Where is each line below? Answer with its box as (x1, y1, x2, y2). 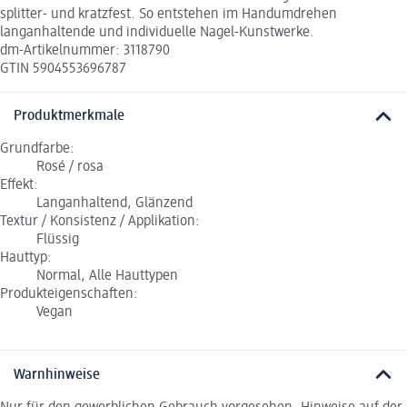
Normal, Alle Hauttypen (36, 269, 178, 284)
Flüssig (36, 233, 79, 248)
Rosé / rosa (36, 160, 104, 175)
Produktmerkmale (14, 109, 124, 124)
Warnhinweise (14, 367, 100, 382)
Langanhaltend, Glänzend (36, 196, 193, 212)
